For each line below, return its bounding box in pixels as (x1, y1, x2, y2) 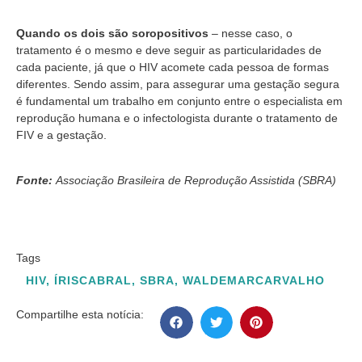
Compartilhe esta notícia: (16, 307, 144, 321)
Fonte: (16, 174, 53, 187)
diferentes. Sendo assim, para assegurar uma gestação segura (16, 77, 339, 90)
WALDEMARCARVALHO (183, 273, 325, 287)
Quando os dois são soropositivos (16, 26, 208, 40)
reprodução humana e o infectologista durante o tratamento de (16, 111, 338, 124)
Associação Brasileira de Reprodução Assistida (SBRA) (53, 174, 336, 187)
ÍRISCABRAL (54, 273, 132, 287)
